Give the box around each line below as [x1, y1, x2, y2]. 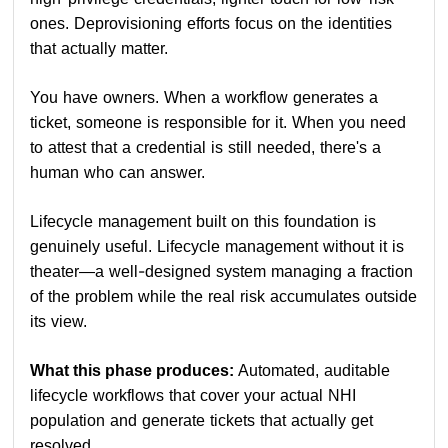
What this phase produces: [30, 360, 239, 380]
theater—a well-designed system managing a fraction [30, 261, 414, 281]
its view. [30, 311, 88, 331]
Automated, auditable [238, 360, 391, 380]
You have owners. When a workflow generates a [30, 87, 379, 107]
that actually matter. [30, 38, 169, 58]
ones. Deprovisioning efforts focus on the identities [30, 13, 393, 33]
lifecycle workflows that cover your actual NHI [30, 385, 357, 405]
